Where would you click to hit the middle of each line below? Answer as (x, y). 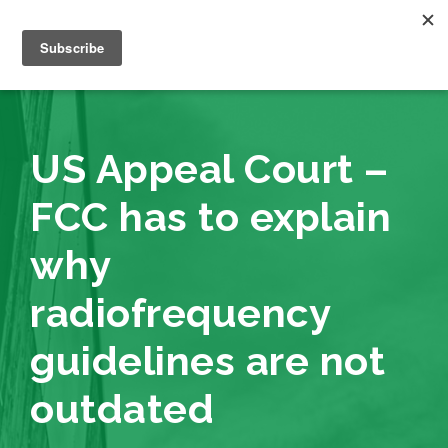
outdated (122, 408)
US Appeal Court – (209, 168)
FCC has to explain (210, 216)
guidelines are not (207, 360)
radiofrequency (180, 312)
